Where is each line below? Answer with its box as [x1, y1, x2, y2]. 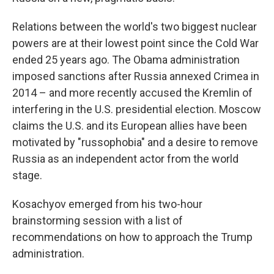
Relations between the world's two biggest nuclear [12, 20, 257, 33]
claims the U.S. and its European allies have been [12, 119, 247, 132]
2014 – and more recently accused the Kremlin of [12, 86, 253, 99]
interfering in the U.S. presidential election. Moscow [12, 102, 261, 116]
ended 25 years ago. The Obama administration [12, 53, 240, 66]
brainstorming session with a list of [12, 213, 183, 227]
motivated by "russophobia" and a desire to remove [12, 135, 258, 149]
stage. [12, 168, 42, 182]
